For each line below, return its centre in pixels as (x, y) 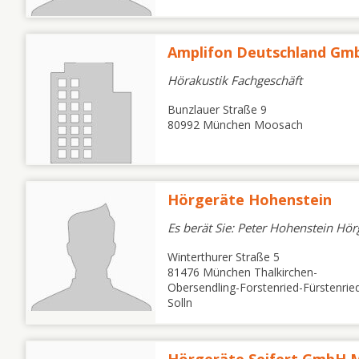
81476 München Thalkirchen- (242, 272)
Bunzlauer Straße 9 (217, 109)
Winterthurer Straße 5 (224, 257)
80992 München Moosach (235, 125)
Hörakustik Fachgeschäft (235, 80)
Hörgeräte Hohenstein (250, 200)
